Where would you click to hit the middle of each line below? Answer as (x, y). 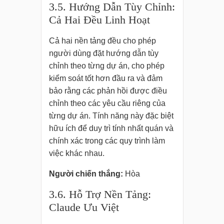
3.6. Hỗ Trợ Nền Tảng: (100, 194)
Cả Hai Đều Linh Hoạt (99, 20)
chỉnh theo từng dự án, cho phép (106, 66)
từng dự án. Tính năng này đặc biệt (111, 116)
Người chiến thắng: (86, 174)
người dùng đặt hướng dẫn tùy (103, 53)
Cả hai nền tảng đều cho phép (102, 41)
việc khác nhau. (76, 153)
